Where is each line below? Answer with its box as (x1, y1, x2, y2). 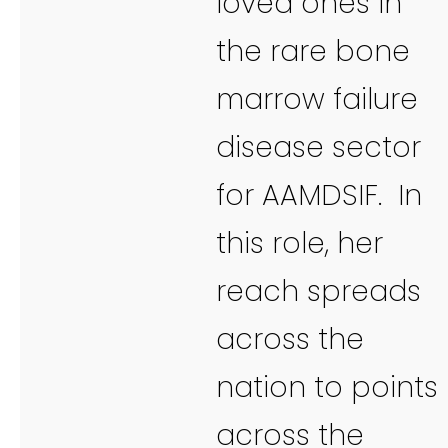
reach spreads (216, 271, 421, 311)
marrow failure (216, 79, 418, 119)
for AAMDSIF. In (216, 175, 422, 215)
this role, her (216, 223, 383, 263)
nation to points (216, 367, 438, 407)
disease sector (216, 127, 421, 167)
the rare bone (216, 31, 410, 71)
